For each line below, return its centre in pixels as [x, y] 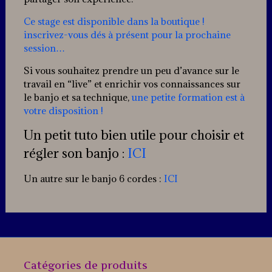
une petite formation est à [188, 97]
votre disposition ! [63, 111]
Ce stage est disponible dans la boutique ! [114, 22]
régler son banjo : [75, 154]
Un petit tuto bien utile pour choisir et [134, 135]
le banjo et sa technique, [77, 97]
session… [44, 48]
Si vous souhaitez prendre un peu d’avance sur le [131, 71]
